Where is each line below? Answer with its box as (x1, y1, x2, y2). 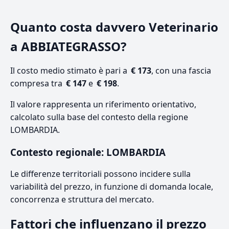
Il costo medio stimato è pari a (10, 65, 129, 77)
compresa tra (10, 78, 64, 89)
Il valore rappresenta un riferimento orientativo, (10, 99, 196, 110)
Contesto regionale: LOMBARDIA (10, 146, 166, 159)
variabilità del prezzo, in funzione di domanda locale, (10, 181, 213, 193)
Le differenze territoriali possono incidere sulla (10, 168, 191, 180)
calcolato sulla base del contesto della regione (10, 111, 188, 123)
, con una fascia (151, 65, 211, 77)
